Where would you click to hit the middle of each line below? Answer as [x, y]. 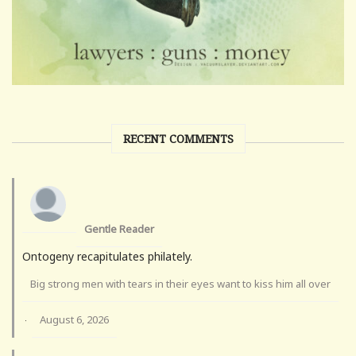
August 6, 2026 [74, 320]
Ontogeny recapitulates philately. [107, 257]
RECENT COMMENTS [178, 139]
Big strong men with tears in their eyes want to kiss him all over [180, 284]
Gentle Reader [119, 229]
